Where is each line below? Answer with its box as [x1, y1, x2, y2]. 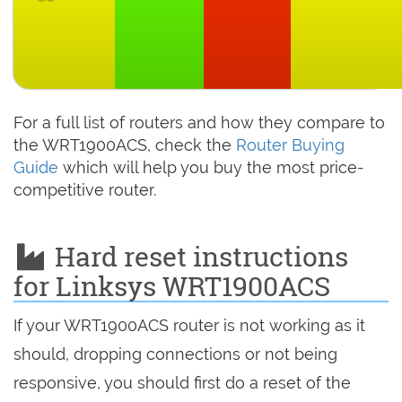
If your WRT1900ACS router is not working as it [13, 316, 365, 336]
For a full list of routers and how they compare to [13, 113, 385, 133]
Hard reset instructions [48, 239, 348, 275]
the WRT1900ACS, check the [13, 135, 236, 155]
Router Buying [236, 135, 345, 155]
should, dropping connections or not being [13, 345, 337, 364]
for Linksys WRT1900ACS [13, 268, 330, 304]
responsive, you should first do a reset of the [13, 373, 351, 393]
